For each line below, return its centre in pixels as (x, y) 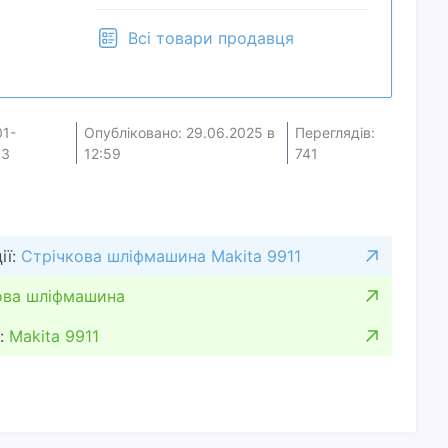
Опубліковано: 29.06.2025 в (179, 132)
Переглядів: (334, 132)
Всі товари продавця (211, 37)
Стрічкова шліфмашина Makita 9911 (161, 255)
